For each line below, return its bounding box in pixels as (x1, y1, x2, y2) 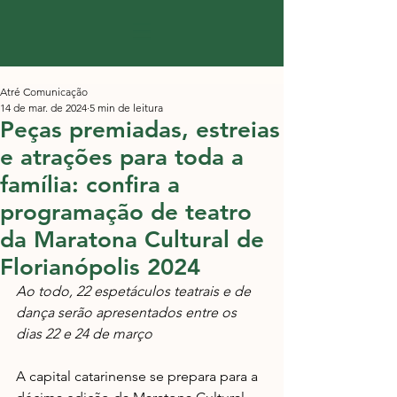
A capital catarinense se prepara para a (16, 368, 261, 385)
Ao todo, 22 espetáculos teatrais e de (16, 283, 254, 300)
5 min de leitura (90, 101, 163, 114)
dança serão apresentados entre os (16, 304, 240, 321)
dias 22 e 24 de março (16, 325, 152, 342)
